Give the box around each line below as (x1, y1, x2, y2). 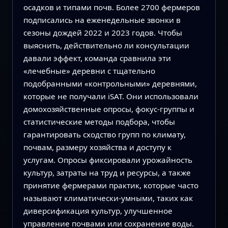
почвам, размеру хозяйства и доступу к (23, 142, 172, 153)
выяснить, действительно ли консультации (23, 40, 189, 51)
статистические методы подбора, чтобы (23, 117, 175, 127)
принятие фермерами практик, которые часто (23, 180, 198, 191)
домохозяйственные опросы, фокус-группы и (23, 104, 194, 115)
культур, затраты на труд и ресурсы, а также (23, 167, 191, 178)
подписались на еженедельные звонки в (23, 15, 181, 25)
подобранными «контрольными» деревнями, (23, 78, 197, 89)
